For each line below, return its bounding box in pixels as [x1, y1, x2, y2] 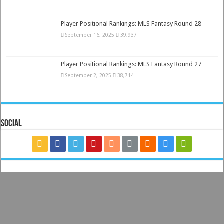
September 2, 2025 [65, 72, 112, 78]
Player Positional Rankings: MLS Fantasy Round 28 [61, 19, 202, 27]
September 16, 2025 [65, 31, 115, 38]
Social [1, 118, 22, 129]
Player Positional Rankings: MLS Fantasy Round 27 [61, 60, 202, 68]
